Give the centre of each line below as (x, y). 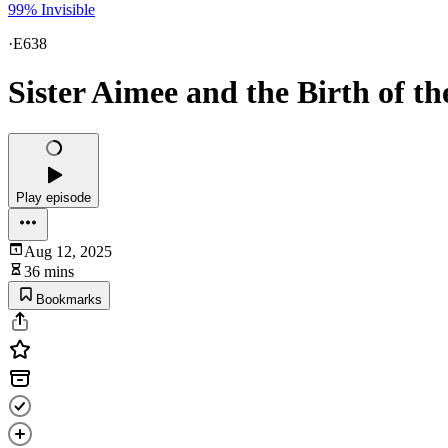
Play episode (53, 197)
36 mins (49, 271)
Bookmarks (69, 299)
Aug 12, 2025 (68, 251)
